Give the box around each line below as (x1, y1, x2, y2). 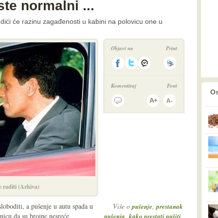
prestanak (156, 202, 183, 211)
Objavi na (111, 44, 133, 52)
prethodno (171, 85, 199, 92)
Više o (113, 201, 132, 211)
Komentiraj (111, 82, 136, 90)
